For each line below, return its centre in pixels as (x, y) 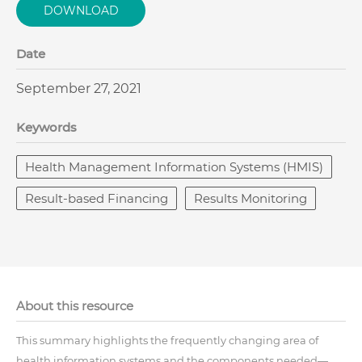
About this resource (75, 306)
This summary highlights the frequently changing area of (167, 340)
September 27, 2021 (79, 88)
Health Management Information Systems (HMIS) (174, 167)
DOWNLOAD (81, 10)
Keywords (46, 127)
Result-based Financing (97, 198)
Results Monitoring (250, 198)
